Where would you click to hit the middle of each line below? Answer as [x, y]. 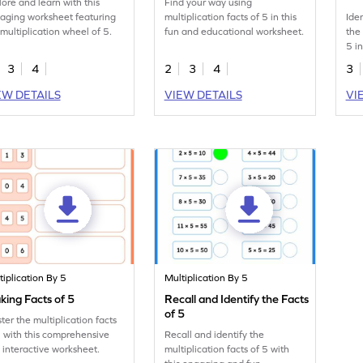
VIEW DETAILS [203, 95]
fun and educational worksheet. [235, 32]
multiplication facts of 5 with [227, 350]
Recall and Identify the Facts [237, 299]
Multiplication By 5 [207, 278]
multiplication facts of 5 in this [231, 17]
